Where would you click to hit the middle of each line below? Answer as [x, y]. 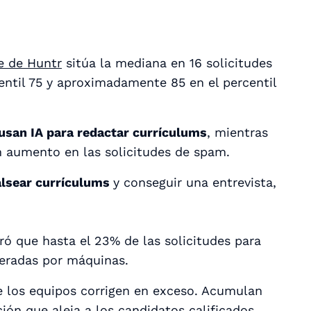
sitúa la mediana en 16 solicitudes [167, 62]
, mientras [237, 132]
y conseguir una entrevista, [195, 182]
